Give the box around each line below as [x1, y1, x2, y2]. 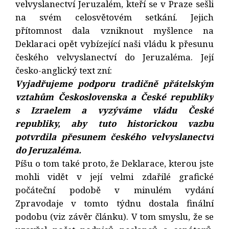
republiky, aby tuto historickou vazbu [15, 117, 214, 129]
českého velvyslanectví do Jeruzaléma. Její [15, 51, 214, 63]
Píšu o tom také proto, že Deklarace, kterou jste [15, 157, 214, 169]
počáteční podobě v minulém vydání [15, 184, 214, 196]
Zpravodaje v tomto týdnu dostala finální [15, 197, 214, 209]
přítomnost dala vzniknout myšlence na [15, 24, 214, 36]
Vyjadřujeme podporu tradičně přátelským [15, 77, 214, 89]
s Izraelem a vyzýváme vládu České [15, 104, 214, 116]
